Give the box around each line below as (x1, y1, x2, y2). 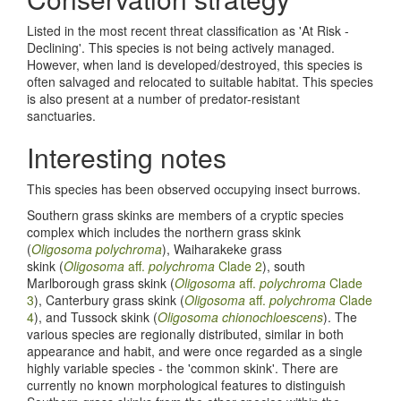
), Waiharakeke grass (162, 240, 282, 259)
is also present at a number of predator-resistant (27, 90, 300, 108)
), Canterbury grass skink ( (34, 291, 184, 310)
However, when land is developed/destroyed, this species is (27, 55, 363, 74)
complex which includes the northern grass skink (27, 223, 301, 242)
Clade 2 (215, 257, 262, 276)
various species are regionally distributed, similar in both (27, 325, 344, 344)
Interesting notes (27, 138, 226, 177)
